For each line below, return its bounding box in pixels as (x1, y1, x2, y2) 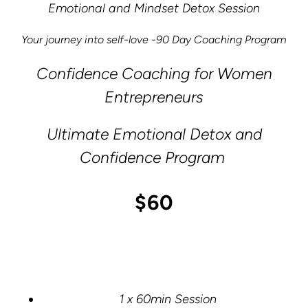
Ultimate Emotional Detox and (46, 124, 262, 144)
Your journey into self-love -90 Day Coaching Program (21, 32, 287, 46)
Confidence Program (79, 147, 229, 167)
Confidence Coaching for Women (36, 63, 272, 83)
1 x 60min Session (119, 291, 217, 307)
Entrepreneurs (104, 87, 203, 107)
